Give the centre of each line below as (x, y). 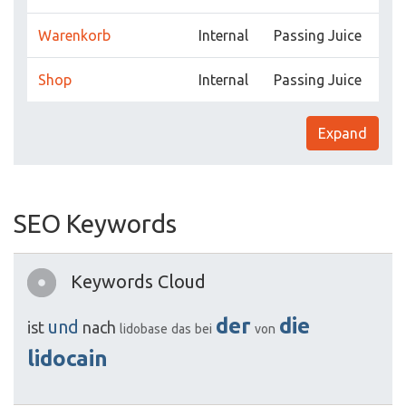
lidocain (68, 359)
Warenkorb (74, 36)
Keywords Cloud (138, 282)
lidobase (144, 329)
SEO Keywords (95, 224)
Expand (343, 134)
